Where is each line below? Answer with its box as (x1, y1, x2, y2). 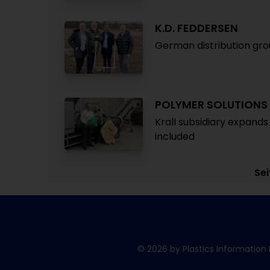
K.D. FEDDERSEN (155, 20, 238, 36)
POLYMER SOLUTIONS (155, 97, 268, 112)
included (155, 130, 195, 143)
